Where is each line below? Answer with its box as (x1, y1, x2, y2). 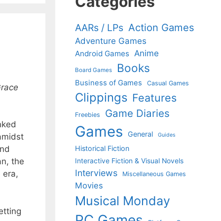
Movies (75, 181, 103, 190)
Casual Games (147, 79, 189, 87)
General (128, 130, 153, 138)
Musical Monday (75, 193, 170, 208)
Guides (158, 132, 176, 138)
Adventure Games (75, 36, 147, 46)
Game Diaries (105, 107, 170, 119)
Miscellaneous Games (122, 170, 186, 178)
